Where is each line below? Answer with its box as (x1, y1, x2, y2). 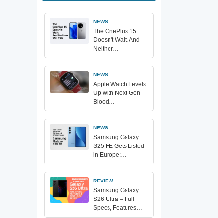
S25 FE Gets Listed (93, 142, 144, 149)
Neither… (93, 45, 119, 52)
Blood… (93, 98, 115, 105)
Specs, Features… (93, 204, 142, 211)
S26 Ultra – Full (93, 195, 134, 202)
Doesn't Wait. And (93, 36, 140, 43)
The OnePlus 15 (93, 27, 136, 35)
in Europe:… (93, 151, 127, 158)
